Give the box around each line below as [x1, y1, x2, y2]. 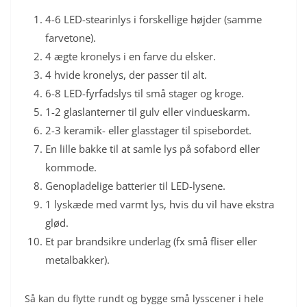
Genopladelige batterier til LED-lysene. [45, 178, 225, 193]
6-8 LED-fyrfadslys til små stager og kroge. [45, 86, 244, 100]
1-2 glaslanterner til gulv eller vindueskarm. [45, 104, 250, 119]
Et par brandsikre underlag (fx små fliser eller [45, 234, 257, 248]
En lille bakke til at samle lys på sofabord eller [45, 141, 260, 156]
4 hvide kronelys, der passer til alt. [45, 67, 207, 82]
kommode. [45, 160, 97, 174]
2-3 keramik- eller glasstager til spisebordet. [45, 123, 251, 137]
